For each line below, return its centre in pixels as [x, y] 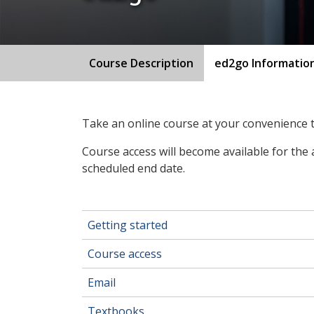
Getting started [128, 225]
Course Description [141, 63]
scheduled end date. [134, 168]
